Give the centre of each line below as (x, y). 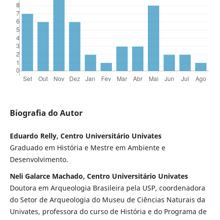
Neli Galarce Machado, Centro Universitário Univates (99, 176)
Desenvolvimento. (39, 160)
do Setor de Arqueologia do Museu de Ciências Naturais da (107, 200)
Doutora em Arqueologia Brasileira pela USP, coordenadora (107, 188)
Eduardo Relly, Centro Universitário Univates (85, 136)
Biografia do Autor (46, 113)
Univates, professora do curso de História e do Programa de (108, 212)
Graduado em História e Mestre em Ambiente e (87, 148)
